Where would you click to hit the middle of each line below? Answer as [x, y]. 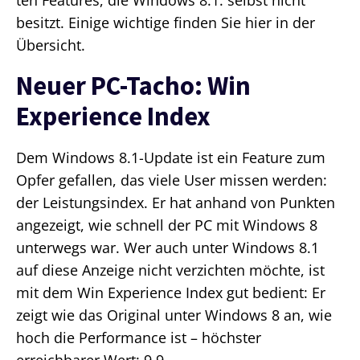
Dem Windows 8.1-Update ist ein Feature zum [171, 158]
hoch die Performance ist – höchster [139, 338]
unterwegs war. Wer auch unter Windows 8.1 [168, 248]
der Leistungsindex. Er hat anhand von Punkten [176, 203]
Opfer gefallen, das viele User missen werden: [172, 180]
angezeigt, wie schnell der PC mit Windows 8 [167, 225]
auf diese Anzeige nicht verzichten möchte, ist [170, 270]
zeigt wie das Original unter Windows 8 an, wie [174, 315]
